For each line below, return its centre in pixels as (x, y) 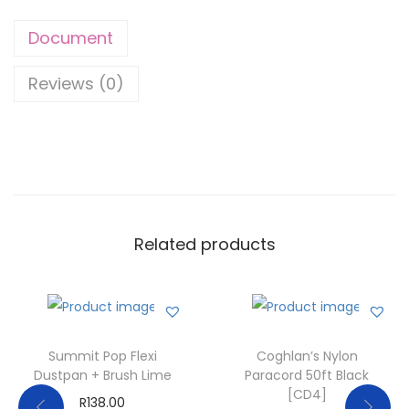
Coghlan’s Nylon (307, 356)
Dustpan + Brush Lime (102, 375)
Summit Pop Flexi (102, 356)
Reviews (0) (76, 83)
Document (71, 37)
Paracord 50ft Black (307, 375)
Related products (204, 244)
